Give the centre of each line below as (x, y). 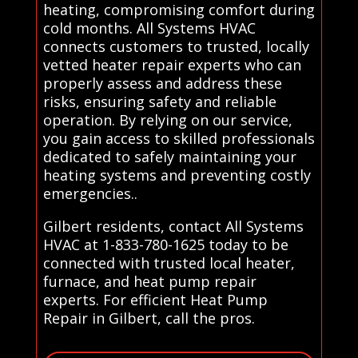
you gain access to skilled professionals (179, 138)
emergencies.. (90, 193)
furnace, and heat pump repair (149, 281)
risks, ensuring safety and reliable (159, 101)
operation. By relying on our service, (167, 119)
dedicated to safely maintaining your (169, 156)
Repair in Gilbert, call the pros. (149, 318)
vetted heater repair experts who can (172, 64)
